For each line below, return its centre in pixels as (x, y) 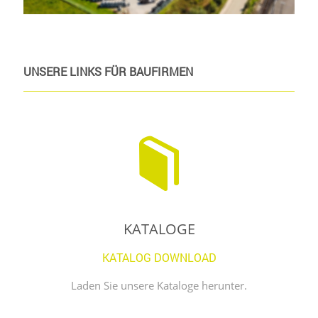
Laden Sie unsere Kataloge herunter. (159, 286)
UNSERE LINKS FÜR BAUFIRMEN (108, 72)
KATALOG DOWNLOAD (159, 258)
